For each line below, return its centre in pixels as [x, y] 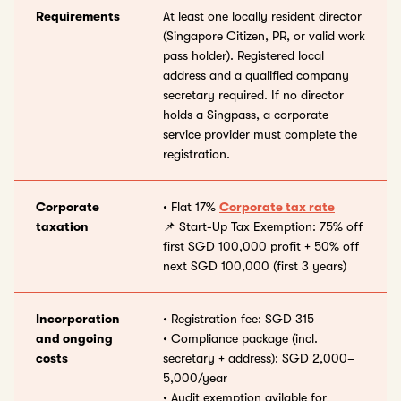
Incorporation [78, 319]
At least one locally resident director [262, 17]
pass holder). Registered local [243, 56]
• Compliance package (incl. [240, 339]
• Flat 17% [191, 207]
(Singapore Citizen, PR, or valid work [264, 36]
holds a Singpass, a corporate [246, 115]
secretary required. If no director [253, 95]
